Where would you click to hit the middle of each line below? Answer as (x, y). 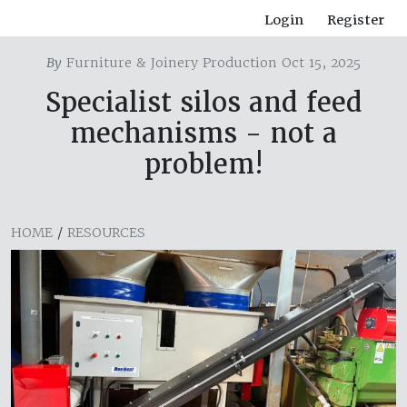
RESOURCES (106, 233)
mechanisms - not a (203, 134)
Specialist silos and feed (203, 103)
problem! (203, 164)
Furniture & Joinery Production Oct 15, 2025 (211, 63)
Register (356, 20)
